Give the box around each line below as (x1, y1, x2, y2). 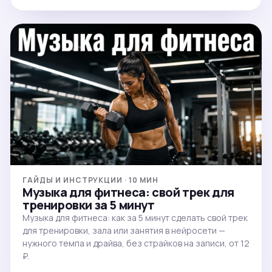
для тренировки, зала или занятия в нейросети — (22, 224, 225, 236)
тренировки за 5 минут (22, 196, 155, 213)
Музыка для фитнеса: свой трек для (22, 183, 234, 200)
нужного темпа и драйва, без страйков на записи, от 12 (22, 237, 250, 249)
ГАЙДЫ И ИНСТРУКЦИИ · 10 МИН (22, 174, 158, 185)
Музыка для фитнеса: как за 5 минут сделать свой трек (22, 211, 248, 223)
